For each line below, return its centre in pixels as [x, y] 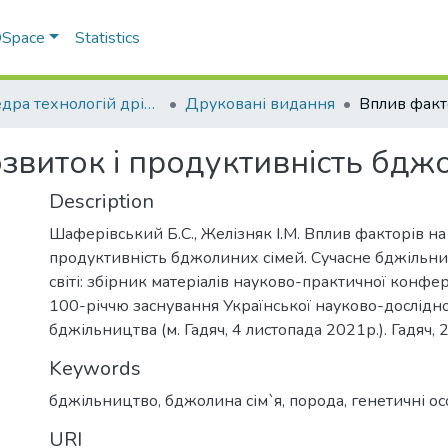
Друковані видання [260, 104]
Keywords [95, 368]
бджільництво [103, 401]
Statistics [108, 38]
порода [316, 401]
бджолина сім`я [223, 401]
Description [101, 201]
